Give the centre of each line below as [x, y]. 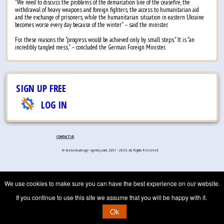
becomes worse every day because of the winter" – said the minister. [92, 25]
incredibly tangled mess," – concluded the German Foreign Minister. [91, 47]
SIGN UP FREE [41, 88]
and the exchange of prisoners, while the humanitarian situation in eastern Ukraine [110, 17]
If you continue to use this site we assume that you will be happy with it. [112, 197]
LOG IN [54, 105]
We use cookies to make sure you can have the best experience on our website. [112, 183]
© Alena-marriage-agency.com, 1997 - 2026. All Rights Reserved [110, 149]
